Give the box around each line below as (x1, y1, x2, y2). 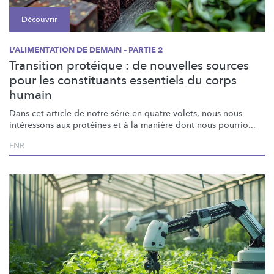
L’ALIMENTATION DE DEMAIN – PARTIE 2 (9, 44, 163, 56)
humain (9, 86, 52, 103)
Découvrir (21, 13, 57, 25)
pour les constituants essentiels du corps (9, 72, 237, 89)
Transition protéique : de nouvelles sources (9, 57, 249, 74)
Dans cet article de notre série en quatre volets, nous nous (9, 107, 242, 119)
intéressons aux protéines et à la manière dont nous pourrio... (9, 119, 256, 131)
